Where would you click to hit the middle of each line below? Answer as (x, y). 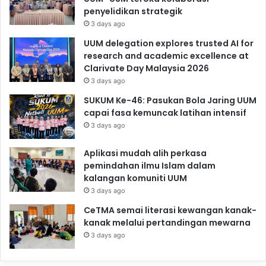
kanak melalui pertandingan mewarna (167, 222)
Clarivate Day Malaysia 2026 (146, 68)
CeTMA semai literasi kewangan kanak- (170, 210)
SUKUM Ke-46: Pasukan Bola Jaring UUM (170, 100)
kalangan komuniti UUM (135, 178)
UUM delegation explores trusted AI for (169, 43)
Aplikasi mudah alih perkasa (145, 153)
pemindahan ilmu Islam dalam (150, 165)
